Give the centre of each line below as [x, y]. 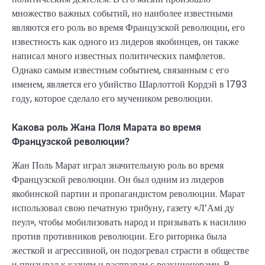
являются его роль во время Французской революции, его [128, 28]
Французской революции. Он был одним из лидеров [118, 179]
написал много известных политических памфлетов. [118, 56]
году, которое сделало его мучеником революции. [112, 99]
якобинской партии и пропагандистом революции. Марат [128, 193]
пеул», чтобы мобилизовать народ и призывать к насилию [129, 222]
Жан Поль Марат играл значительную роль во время [118, 165]
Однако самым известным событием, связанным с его [120, 70]
